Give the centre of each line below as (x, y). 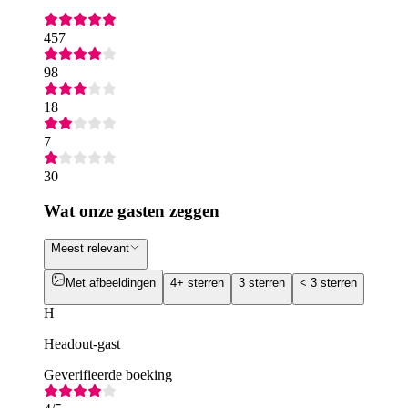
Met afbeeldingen (111, 283)
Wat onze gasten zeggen (132, 211)
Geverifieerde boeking (108, 374)
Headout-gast (82, 343)
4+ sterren (197, 283)
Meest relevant (90, 249)
